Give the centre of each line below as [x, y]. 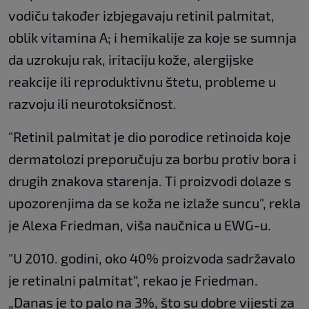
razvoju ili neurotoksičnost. [92, 103]
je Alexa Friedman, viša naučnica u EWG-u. [140, 225]
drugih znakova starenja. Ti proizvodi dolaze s [150, 180]
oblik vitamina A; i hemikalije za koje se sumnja [152, 37]
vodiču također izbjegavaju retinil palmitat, [141, 15]
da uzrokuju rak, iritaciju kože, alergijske [131, 59]
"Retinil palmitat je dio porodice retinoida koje [150, 136]
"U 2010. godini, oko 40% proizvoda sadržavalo [152, 258]
